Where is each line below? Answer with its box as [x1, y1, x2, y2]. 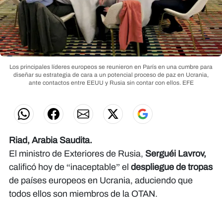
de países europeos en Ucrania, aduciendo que [9, 175, 193, 185]
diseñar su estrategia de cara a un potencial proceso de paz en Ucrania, [13, 71, 209, 78]
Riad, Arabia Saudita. [9, 135, 92, 145]
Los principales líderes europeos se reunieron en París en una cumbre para [9, 63, 213, 70]
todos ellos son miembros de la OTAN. [9, 188, 158, 199]
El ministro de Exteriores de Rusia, [9, 148, 145, 159]
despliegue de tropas [129, 162, 213, 172]
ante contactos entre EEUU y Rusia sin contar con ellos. [28, 79, 181, 86]
